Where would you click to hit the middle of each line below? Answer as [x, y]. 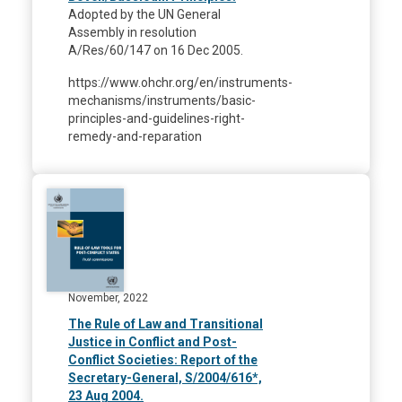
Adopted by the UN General [144, 14]
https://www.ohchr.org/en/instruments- [180, 82]
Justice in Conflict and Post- [153, 341]
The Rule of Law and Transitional [166, 323]
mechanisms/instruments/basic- [162, 100]
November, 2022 [108, 297]
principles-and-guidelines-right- [157, 118]
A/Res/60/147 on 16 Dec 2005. [157, 50]
